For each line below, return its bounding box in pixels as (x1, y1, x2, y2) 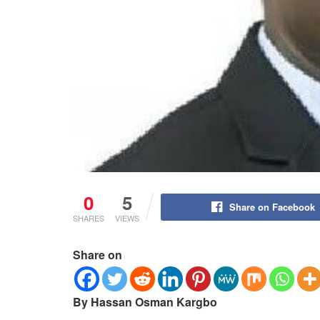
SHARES (73, 212, 104, 224)
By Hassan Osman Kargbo (73, 294, 217, 311)
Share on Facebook (229, 200, 315, 214)
